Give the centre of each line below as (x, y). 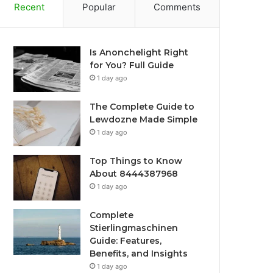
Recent (29, 7)
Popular (99, 7)
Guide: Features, (126, 241)
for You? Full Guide (132, 65)
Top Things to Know (136, 161)
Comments (177, 7)
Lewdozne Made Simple (144, 119)
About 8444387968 (134, 174)
